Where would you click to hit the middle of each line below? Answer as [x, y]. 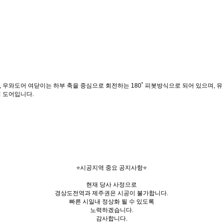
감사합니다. [111, 219]
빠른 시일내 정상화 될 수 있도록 [111, 202]
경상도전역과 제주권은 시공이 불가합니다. [111, 193]
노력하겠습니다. [111, 210]
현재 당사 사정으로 [111, 185]
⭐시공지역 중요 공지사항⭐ [111, 168]
